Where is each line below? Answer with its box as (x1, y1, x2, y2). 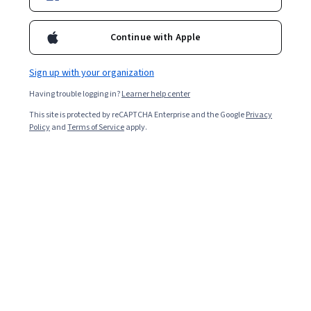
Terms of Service (67, 121, 124, 133)
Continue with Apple (110, 31, 201, 44)
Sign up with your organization (29, 66, 154, 80)
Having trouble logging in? (29, 88, 121, 100)
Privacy (246, 109, 272, 121)
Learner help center (121, 88, 190, 100)
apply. (124, 121, 147, 133)
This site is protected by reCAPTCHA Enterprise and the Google (29, 109, 246, 121)
